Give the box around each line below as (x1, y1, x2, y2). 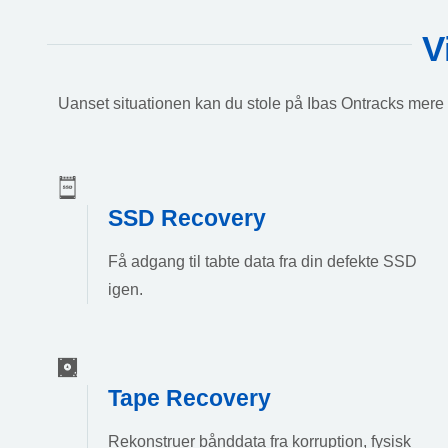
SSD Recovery (108, 204, 266, 231)
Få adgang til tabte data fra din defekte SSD (108, 252, 417, 270)
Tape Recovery (108, 385, 271, 412)
